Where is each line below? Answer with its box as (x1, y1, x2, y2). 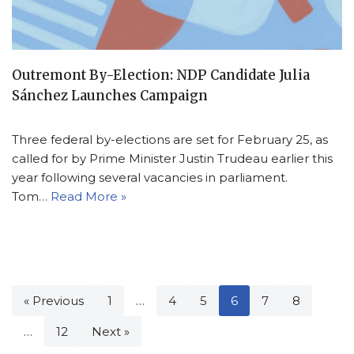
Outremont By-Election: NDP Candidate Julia (12, 67, 310, 85)
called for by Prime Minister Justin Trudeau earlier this (12, 151, 333, 167)
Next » (92, 324, 130, 340)
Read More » (51, 189, 126, 205)
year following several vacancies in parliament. (12, 170, 288, 186)
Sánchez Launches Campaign (12, 88, 208, 105)
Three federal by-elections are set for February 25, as (12, 132, 328, 148)
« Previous (24, 293, 84, 309)
